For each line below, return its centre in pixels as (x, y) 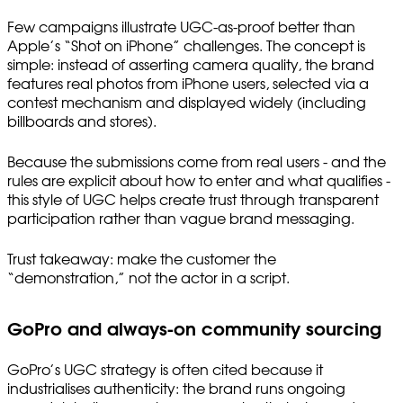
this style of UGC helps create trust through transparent (193, 200)
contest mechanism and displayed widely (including (187, 103)
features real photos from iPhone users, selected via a (188, 84)
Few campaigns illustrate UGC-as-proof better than (181, 27)
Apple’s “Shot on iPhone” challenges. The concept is (186, 46)
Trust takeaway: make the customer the (142, 260)
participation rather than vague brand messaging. (181, 219)
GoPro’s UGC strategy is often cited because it (165, 370)
